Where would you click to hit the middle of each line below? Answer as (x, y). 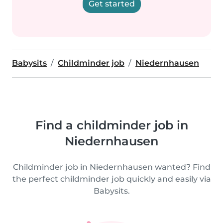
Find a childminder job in (111, 125)
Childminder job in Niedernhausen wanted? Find (111, 167)
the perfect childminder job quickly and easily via (111, 179)
